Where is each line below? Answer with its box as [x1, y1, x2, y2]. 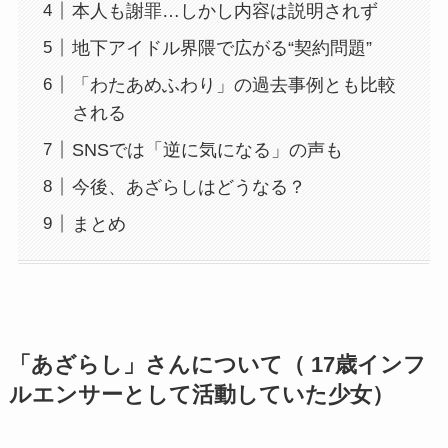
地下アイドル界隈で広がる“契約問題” [71, 37, 372, 58]
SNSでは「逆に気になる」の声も [71, 139, 343, 160]
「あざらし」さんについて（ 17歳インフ [8, 352, 426, 377]
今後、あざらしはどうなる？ [71, 176, 306, 197]
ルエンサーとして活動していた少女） [8, 382, 394, 407]
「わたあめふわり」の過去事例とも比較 [71, 74, 396, 95]
